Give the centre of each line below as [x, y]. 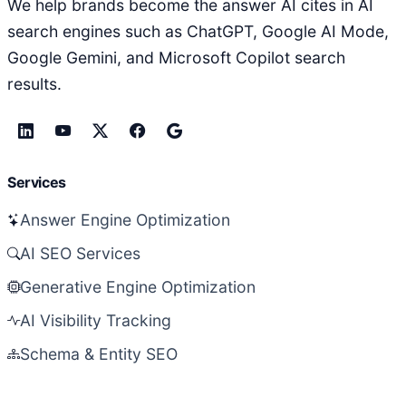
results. [34, 84]
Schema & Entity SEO [99, 354]
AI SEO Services [80, 254]
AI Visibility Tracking [96, 321]
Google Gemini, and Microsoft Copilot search [176, 58]
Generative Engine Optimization [138, 287]
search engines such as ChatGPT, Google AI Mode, [198, 32]
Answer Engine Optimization [125, 220]
